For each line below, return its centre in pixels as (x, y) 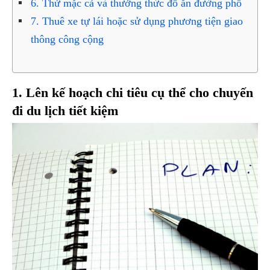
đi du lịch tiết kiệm (65, 111)
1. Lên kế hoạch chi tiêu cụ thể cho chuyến (133, 93)
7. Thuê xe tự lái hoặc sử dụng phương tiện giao (137, 21)
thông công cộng (67, 39)
